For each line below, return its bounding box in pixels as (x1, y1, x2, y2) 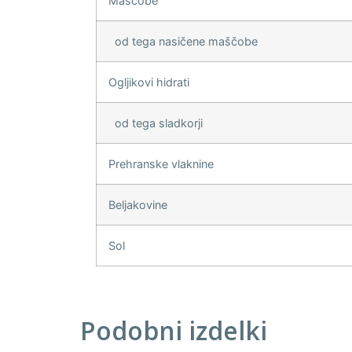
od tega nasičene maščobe (108, 35, 258, 49)
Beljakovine (108, 198, 167, 212)
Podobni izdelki (80, 313, 267, 348)
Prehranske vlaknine (108, 157, 214, 171)
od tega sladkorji (108, 116, 203, 130)
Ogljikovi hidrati (108, 75, 189, 90)
